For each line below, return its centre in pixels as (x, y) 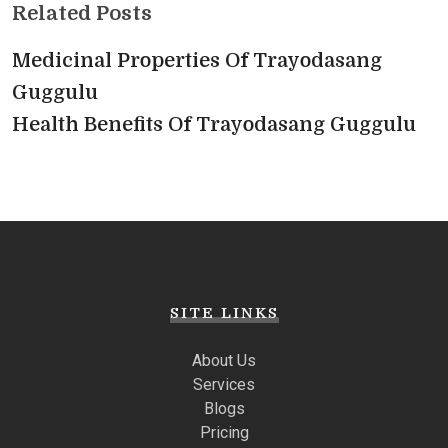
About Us (224, 360)
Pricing (224, 432)
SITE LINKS (224, 312)
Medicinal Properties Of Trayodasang (197, 60)
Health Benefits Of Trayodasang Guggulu (214, 124)
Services (224, 384)
